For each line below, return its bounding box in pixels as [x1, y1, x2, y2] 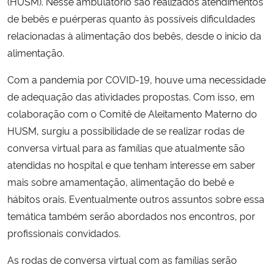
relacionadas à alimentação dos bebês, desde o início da [7, 28, 261, 42]
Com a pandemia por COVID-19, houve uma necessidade [7, 72, 266, 86]
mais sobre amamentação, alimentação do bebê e [7, 174, 234, 188]
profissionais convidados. [7, 225, 121, 239]
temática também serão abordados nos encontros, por [7, 208, 255, 222]
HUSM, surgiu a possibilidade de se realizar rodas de [7, 123, 244, 137]
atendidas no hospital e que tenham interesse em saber [7, 157, 255, 171]
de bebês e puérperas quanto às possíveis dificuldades [7, 11, 255, 25]
